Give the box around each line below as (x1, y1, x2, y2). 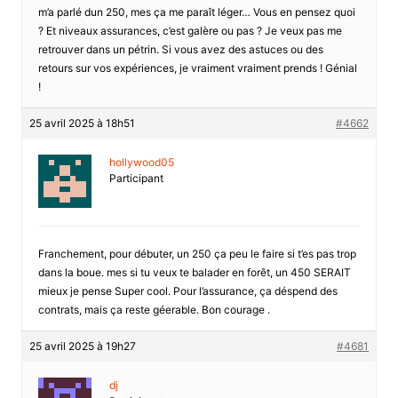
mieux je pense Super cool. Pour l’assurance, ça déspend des (37, 283, 338, 298)
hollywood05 (108, 155, 174, 169)
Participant (108, 171, 163, 185)
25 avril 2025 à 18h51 (28, 115, 135, 130)
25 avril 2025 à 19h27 (28, 338, 136, 353)
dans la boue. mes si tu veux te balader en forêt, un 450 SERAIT (37, 265, 351, 279)
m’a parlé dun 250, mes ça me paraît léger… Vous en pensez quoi (37, 4, 355, 19)
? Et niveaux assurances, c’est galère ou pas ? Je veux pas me (37, 23, 342, 37)
